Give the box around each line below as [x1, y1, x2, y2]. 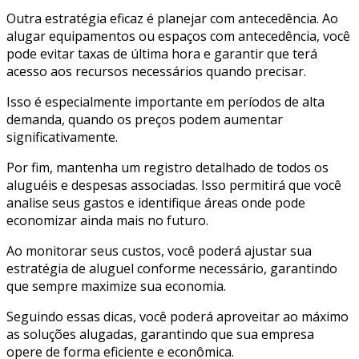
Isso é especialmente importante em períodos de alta [6, 92, 325, 111]
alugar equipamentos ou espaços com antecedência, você [6, 26, 350, 45]
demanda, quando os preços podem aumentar [6, 110, 283, 128]
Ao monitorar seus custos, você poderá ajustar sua [6, 241, 312, 260]
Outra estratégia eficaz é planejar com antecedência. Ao [6, 9, 338, 27]
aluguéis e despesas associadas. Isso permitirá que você [6, 175, 341, 194]
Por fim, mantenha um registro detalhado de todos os [6, 158, 329, 176]
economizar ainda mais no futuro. [6, 211, 208, 229]
